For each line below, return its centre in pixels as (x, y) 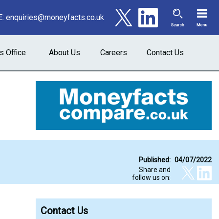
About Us (65, 53)
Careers (114, 53)
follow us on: (151, 177)
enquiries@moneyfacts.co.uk (55, 17)
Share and (155, 170)
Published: (155, 160)
